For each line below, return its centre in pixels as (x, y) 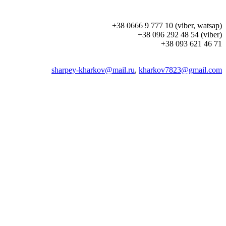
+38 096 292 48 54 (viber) (180, 35)
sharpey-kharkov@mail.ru (93, 70)
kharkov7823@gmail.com (180, 70)
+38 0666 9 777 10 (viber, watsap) (167, 25)
